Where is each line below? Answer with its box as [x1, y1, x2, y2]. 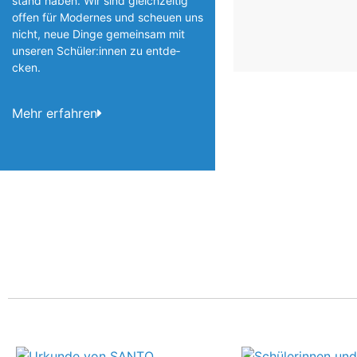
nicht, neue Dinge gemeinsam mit [12, 27, 185, 41]
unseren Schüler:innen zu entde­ [12, 44, 180, 58]
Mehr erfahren [12, 104, 97, 121]
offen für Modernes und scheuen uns [12, 10, 203, 25]
